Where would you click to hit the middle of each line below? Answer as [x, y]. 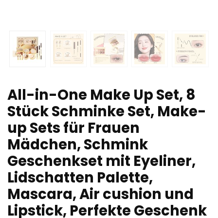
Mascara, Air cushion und [100, 194]
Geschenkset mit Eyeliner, [101, 161]
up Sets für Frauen [73, 128]
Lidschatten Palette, [80, 177]
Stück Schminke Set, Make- [107, 111]
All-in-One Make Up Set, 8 [101, 95]
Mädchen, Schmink [78, 144]
